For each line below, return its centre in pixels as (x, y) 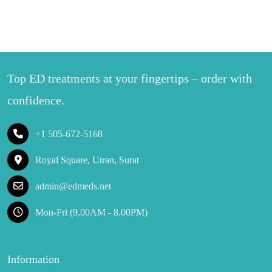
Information (33, 259)
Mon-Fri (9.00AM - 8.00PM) (91, 212)
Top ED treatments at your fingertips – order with (130, 78)
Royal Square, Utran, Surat (87, 160)
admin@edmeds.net (73, 186)
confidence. (36, 100)
